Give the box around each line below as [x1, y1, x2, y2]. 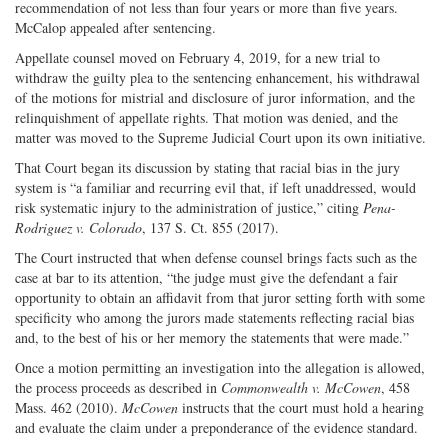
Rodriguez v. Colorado [15, 217, 142, 237]
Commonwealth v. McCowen [221, 377, 381, 397]
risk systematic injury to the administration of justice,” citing [15, 197, 363, 217]
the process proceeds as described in [15, 377, 221, 397]
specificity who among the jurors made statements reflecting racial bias [15, 307, 414, 327]
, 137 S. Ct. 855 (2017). [142, 217, 279, 237]
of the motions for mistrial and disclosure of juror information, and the [15, 87, 415, 107]
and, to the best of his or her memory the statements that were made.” [15, 327, 409, 347]
